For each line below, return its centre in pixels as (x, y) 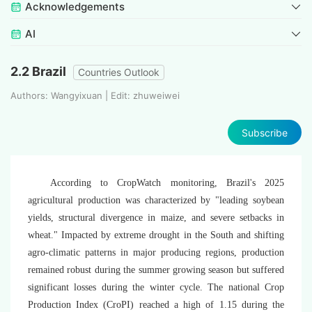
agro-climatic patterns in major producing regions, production (156, 253)
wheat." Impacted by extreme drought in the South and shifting (156, 235)
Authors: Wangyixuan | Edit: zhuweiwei (95, 96)
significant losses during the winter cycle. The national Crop (156, 288)
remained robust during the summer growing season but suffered (156, 270)
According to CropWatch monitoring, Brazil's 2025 (167, 183)
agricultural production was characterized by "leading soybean (156, 201)
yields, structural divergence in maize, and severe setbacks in (156, 218)
